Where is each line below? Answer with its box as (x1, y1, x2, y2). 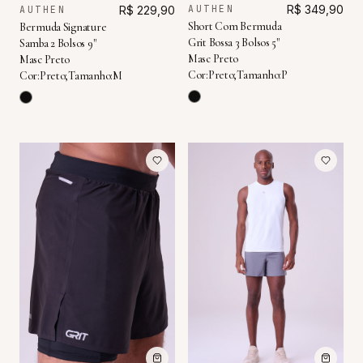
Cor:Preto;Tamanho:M (19, 68, 122, 83)
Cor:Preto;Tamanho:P (188, 68, 288, 83)
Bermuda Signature (19, 19, 107, 34)
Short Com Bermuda (188, 19, 282, 34)
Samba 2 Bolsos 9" (19, 36, 96, 50)
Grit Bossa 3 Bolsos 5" (188, 36, 280, 50)
